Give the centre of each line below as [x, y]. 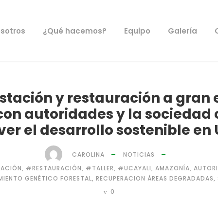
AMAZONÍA [172, 168]
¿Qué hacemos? [74, 31]
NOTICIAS [139, 154]
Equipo [137, 31]
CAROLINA [88, 154]
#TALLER [100, 168]
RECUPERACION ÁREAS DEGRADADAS [155, 178]
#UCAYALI [134, 168]
